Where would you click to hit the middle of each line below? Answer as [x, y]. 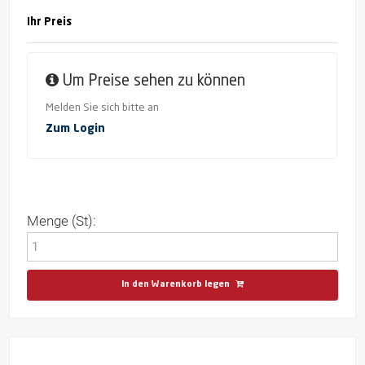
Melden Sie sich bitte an [102, 108]
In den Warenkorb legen [175, 285]
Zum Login [75, 129]
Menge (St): [62, 222]
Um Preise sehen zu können [152, 81]
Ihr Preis [50, 23]
